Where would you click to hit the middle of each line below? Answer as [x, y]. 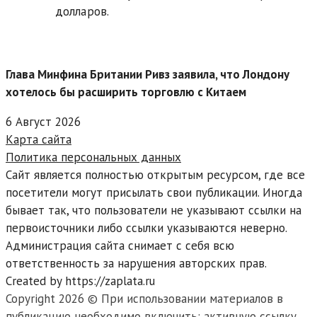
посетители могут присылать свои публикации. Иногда [154, 193]
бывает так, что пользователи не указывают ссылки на [154, 211]
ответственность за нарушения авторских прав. [136, 264]
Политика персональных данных [93, 157]
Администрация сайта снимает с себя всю [120, 246]
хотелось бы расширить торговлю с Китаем [126, 92]
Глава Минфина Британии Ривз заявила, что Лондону [148, 75]
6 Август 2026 [43, 122]
